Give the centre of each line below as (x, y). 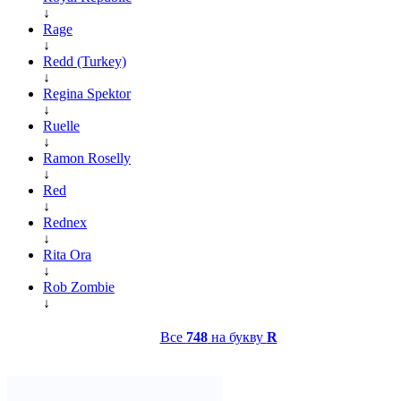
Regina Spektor (87, 93)
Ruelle (61, 125)
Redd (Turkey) (85, 61)
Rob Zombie (79, 286)
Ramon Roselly (87, 158)
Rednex (65, 222)
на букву (237, 337)
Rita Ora (67, 254)
